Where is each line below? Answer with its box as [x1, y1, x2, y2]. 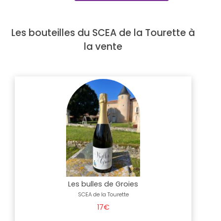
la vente [84, 40, 122, 53]
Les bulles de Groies [68, 179, 138, 189]
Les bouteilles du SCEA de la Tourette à [11, 26, 195, 39]
